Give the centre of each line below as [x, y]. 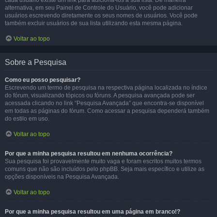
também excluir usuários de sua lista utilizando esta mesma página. [94, 23]
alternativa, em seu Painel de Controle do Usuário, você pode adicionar [99, 8]
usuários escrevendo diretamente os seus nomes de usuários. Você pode [101, 15]
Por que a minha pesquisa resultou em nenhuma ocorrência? [89, 154]
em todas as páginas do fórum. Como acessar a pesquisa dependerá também [107, 111]
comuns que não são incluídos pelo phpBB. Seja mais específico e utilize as [105, 169]
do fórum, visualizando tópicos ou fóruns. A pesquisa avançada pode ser [100, 95]
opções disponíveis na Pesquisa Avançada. [62, 177]
